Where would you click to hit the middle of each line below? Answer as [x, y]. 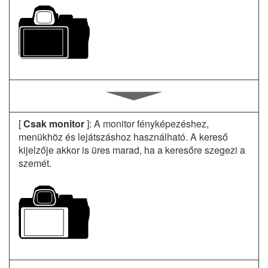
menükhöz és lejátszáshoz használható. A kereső [123, 137]
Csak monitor [54, 124]
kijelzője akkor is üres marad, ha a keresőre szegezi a [132, 150]
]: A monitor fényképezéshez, [147, 124]
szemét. [35, 163]
